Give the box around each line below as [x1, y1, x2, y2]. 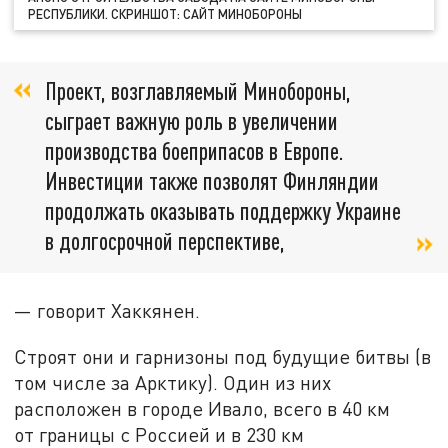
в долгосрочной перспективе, [45, 226, 290, 256]
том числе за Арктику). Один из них [14, 370, 332, 394]
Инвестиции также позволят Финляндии [45, 166, 379, 196]
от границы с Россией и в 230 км [14, 422, 305, 446]
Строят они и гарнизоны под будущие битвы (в [14, 344, 432, 368]
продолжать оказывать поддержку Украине [45, 196, 401, 226]
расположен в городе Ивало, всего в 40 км [14, 396, 391, 420]
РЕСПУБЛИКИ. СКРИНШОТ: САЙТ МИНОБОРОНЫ [28, 5, 303, 22]
